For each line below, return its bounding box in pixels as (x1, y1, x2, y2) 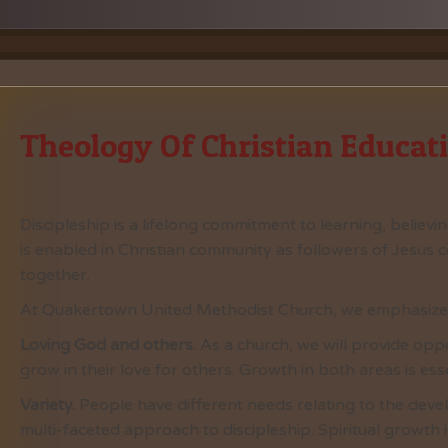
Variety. (20, 395, 79, 415)
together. (20, 265, 90, 285)
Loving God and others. (20, 335, 196, 355)
